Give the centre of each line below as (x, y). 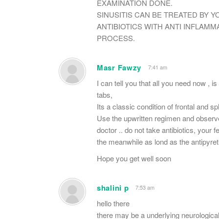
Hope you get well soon (134, 158)
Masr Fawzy (119, 67)
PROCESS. (116, 38)
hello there (113, 203)
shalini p (113, 187)
